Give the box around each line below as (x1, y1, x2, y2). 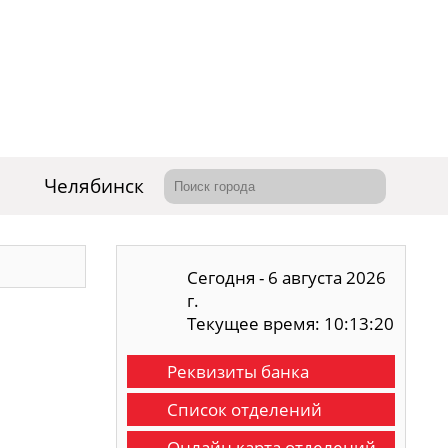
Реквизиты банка (167, 360, 310, 383)
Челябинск (44, 173, 144, 199)
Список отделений (167, 398, 323, 421)
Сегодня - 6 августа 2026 (187, 266, 387, 289)
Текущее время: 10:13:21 (187, 312, 395, 335)
